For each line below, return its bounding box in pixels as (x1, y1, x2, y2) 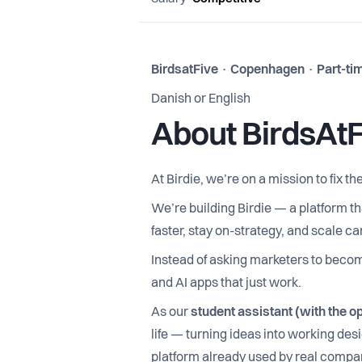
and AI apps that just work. (151, 277, 301, 290)
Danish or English (151, 93, 250, 106)
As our (151, 306, 191, 319)
